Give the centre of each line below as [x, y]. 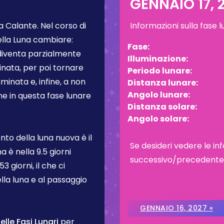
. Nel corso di [61, 26]
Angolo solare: [158, 119]
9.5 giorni [54, 152]
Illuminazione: [158, 59]
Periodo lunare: [160, 71]
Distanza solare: [162, 107]
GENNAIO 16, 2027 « [176, 208]
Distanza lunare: [163, 83]
